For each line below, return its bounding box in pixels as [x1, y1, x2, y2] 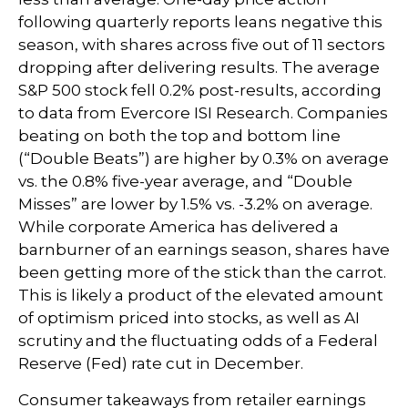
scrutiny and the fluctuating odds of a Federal [18, 331, 378, 350]
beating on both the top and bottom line [18, 127, 341, 145]
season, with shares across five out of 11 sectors [18, 36, 385, 54]
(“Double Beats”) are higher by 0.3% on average [18, 149, 389, 168]
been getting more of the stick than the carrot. [18, 263, 386, 281]
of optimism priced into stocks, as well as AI [18, 309, 360, 327]
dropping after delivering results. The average [18, 58, 380, 76]
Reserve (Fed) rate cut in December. [18, 354, 303, 372]
